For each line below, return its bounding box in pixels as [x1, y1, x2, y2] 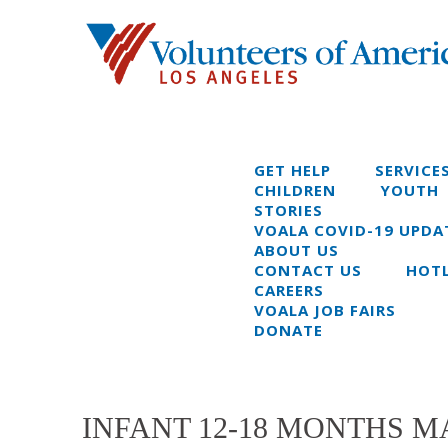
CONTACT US [254, 259, 362, 280]
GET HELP [254, 159, 331, 180]
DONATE [254, 319, 323, 340]
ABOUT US [254, 239, 339, 260]
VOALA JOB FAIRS [254, 299, 396, 320]
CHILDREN [254, 179, 336, 200]
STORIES [254, 199, 323, 220]
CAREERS [254, 279, 324, 300]
